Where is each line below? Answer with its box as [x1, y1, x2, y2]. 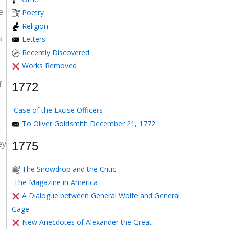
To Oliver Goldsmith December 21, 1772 [22, 119, 155, 128]
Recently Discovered [22, 48, 89, 57]
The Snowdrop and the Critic [22, 164, 116, 174]
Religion [22, 21, 48, 31]
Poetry [22, 8, 44, 17]
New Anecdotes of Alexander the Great [22, 217, 152, 227]
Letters [22, 34, 45, 44]
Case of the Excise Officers [14, 105, 103, 115]
